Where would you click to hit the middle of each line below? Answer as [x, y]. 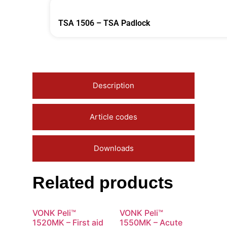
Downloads [113, 148]
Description [113, 86]
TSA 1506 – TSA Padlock [104, 23]
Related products [103, 183]
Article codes [113, 117]
